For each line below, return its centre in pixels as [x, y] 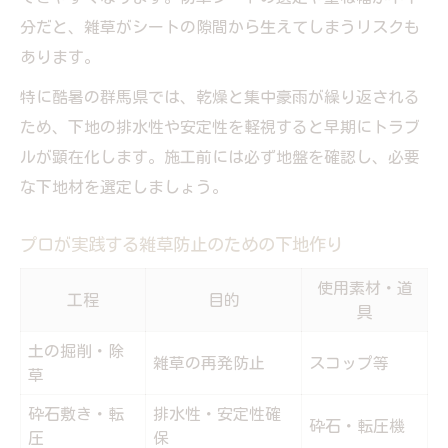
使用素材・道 [364, 287]
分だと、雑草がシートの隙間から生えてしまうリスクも [220, 26]
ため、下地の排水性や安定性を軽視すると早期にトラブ [220, 126]
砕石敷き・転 [76, 413]
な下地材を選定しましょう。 [124, 186]
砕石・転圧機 [357, 425]
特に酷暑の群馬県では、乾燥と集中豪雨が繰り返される [220, 96]
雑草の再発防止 [209, 362]
